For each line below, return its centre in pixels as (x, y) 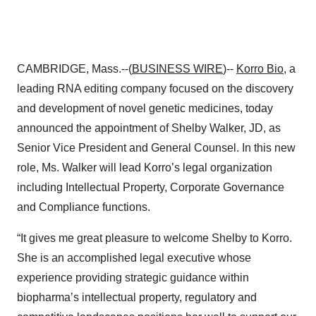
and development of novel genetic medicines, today (145, 108)
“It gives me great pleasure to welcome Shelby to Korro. (154, 238)
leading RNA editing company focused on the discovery (155, 89)
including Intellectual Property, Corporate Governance (151, 187)
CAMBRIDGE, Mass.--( (74, 69)
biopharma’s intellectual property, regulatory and (137, 297)
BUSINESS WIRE (177, 69)
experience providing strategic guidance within (133, 278)
